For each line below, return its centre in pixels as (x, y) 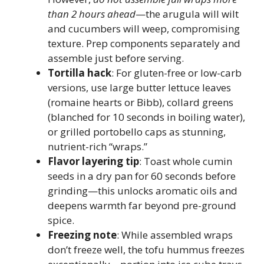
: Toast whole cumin (186, 161)
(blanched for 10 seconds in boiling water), (146, 117)
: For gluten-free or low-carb (176, 73)
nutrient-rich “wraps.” (98, 146)
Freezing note (82, 235)
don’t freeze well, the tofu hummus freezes (146, 250)
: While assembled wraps (175, 235)
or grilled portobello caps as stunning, (137, 132)
